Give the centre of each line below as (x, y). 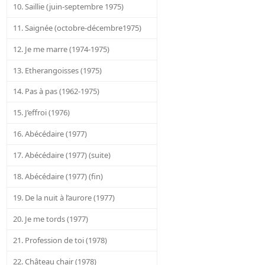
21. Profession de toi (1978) (60, 240)
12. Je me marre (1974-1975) (62, 49)
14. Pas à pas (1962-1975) (56, 91)
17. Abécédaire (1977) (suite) (62, 155)
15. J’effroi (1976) (42, 113)
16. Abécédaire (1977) (50, 134)
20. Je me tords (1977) (51, 219)
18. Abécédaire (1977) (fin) (58, 177)
